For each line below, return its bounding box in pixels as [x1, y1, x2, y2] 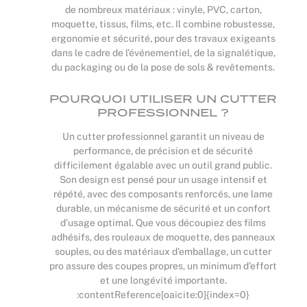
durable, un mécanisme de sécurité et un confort [56, 203, 271, 214]
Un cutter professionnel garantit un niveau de [62, 131, 265, 143]
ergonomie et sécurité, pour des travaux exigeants [51, 33, 275, 45]
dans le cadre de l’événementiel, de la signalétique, [51, 47, 275, 59]
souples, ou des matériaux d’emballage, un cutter [55, 246, 271, 258]
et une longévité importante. [99, 275, 227, 286]
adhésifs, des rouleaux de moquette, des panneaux [51, 232, 275, 243]
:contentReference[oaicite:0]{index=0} [77, 289, 249, 301]
